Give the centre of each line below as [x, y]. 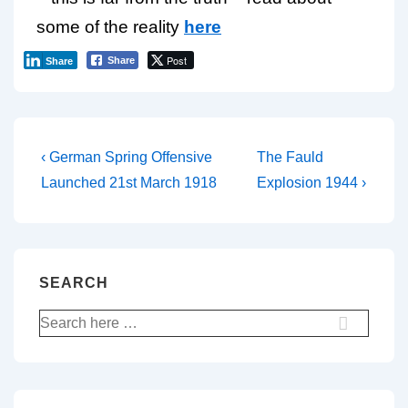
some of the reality [110, 27]
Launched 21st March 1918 [129, 183]
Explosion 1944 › [311, 183]
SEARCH [74, 283]
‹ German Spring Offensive [127, 157]
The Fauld [290, 157]
